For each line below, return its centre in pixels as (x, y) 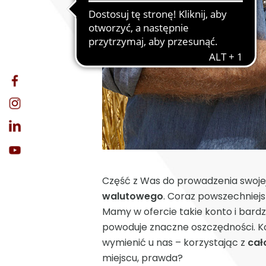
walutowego (133, 196)
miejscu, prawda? (142, 258)
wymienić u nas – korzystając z (175, 243)
